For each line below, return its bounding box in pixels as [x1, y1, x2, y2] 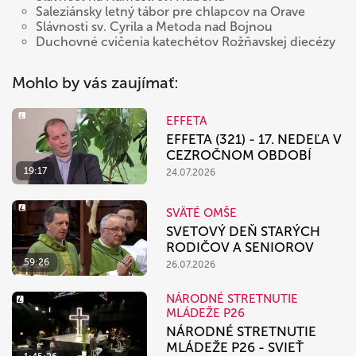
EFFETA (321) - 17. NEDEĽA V [166, 131, 342, 148]
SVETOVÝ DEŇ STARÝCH [166, 223, 320, 240]
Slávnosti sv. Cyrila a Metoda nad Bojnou [36, 19, 273, 35]
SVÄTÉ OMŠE [166, 206, 237, 221]
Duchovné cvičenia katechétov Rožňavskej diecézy [36, 34, 335, 50]
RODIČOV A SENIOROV [166, 239, 314, 256]
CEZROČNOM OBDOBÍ [166, 147, 311, 164]
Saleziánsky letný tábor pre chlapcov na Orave [36, 4, 305, 20]
